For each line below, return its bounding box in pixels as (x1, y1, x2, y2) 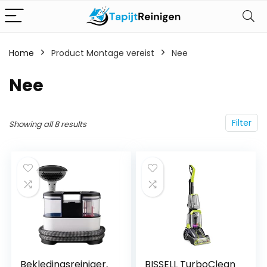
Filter (232, 117, 252, 129)
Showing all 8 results (9, 119, 86, 130)
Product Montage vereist (51, 47, 154, 59)
